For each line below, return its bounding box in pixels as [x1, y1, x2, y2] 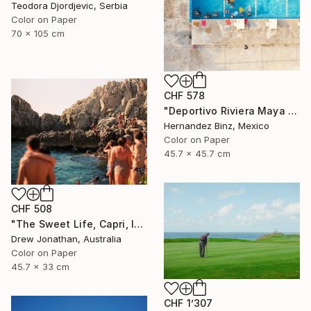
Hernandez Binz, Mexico [164, 120, 269, 131]
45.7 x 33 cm [11, 260, 69, 272]
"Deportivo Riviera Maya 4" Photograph [287, 105, 297, 117]
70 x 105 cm [11, 28, 65, 40]
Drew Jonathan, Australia [11, 233, 121, 244]
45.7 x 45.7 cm [164, 148, 230, 159]
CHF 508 [11, 202, 53, 215]
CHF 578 [164, 90, 205, 101]
